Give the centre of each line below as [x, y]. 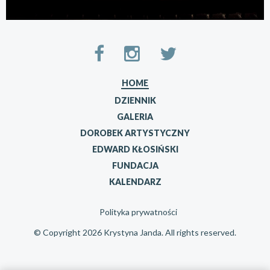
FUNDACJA [135, 166]
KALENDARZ [135, 182]
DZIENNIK [135, 101]
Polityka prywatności [138, 212]
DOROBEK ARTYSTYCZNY [135, 133]
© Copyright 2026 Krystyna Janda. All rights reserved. [135, 233]
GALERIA [135, 117]
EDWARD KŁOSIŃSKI [135, 149]
